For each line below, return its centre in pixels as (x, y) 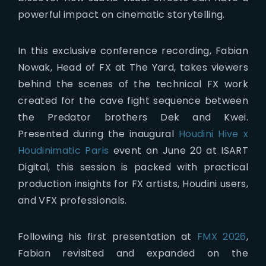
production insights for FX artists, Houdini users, (133, 183)
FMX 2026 (221, 236)
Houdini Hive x (213, 134)
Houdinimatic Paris (64, 150)
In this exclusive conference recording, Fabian (133, 50)
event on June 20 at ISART (178, 150)
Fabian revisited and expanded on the (133, 253)
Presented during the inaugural (99, 134)
